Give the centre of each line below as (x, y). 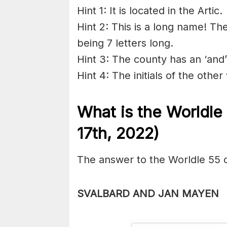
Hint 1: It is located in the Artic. (150, 10)
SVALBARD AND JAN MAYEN (148, 194)
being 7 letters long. (125, 43)
